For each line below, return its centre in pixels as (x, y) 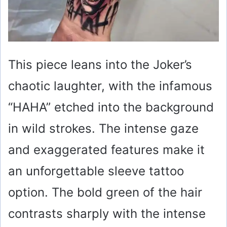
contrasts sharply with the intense (107, 214)
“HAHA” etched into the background (111, 107)
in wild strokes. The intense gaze (103, 129)
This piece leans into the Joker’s (100, 65)
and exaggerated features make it (106, 150)
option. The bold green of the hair (105, 193)
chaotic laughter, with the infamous (110, 86)
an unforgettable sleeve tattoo (96, 171)
